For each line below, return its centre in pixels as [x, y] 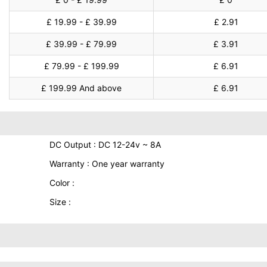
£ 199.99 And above [82, 88]
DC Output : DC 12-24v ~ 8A [105, 145]
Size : [60, 202]
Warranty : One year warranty [107, 164]
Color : [62, 183]
